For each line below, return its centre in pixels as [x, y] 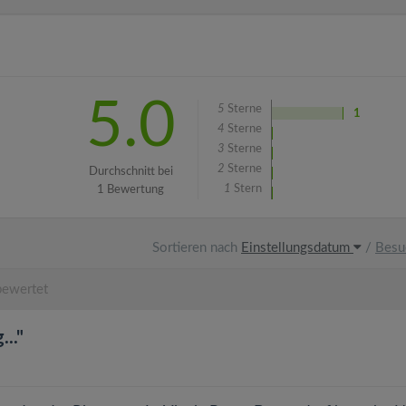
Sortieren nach [197, 248]
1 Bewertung [130, 190]
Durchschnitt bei [130, 172]
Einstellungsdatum [297, 248]
